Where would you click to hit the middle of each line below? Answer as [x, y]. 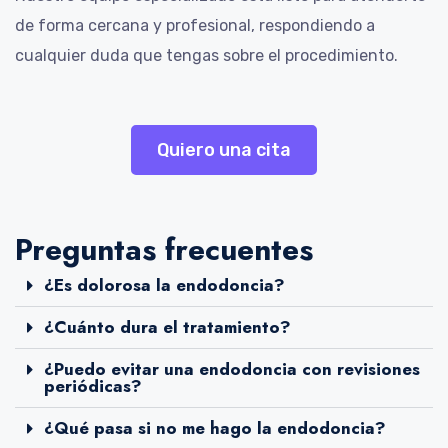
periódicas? [93, 385]
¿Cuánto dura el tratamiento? [167, 326]
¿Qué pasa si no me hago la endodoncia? [215, 427]
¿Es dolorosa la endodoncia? [164, 284]
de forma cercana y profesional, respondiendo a [195, 25]
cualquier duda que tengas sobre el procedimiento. [206, 55]
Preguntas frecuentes [164, 249]
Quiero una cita [224, 149]
